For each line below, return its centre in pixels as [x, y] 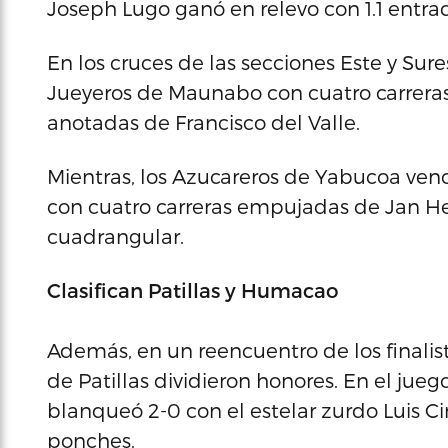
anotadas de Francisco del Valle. [203, 122]
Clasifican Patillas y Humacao [193, 290]
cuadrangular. [115, 236]
